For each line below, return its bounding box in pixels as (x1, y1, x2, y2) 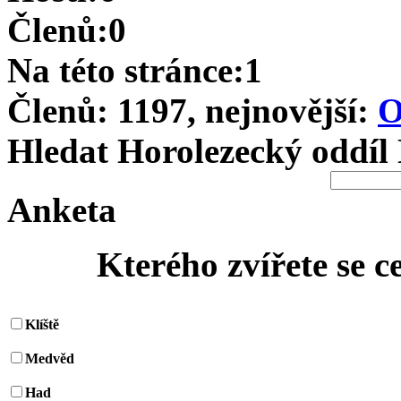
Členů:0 (7, 11, 126, 49)
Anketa (7, 191, 116, 229)
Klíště (25, 317, 59, 332)
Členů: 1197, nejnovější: (7, 91, 378, 130)
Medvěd (25, 351, 74, 366)
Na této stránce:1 (7, 51, 262, 90)
